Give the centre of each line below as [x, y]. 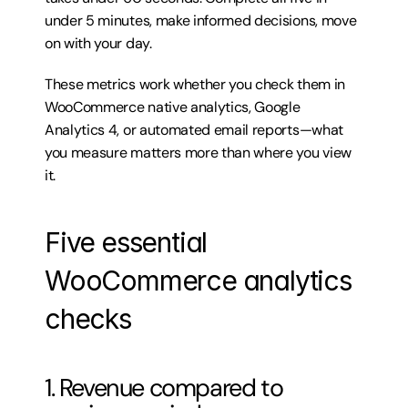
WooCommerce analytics [198, 280]
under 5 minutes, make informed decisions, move [201, 20]
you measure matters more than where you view [198, 153]
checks [88, 319]
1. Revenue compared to [164, 388]
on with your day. [98, 43]
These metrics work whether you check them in [195, 84]
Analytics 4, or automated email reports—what [194, 130]
